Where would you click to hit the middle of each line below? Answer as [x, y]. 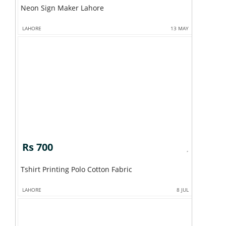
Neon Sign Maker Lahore [62, 8]
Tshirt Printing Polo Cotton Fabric [109, 169]
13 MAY [180, 28]
